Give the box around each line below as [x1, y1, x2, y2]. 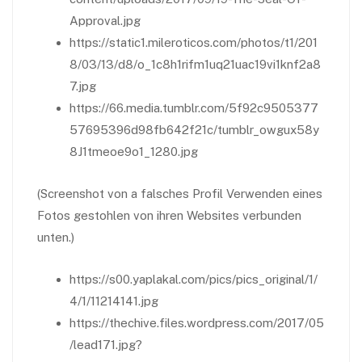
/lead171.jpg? [69, 338, 142, 351]
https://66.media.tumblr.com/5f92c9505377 [69, 101, 318, 115]
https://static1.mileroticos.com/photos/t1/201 [69, 36, 318, 49]
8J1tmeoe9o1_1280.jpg [69, 145, 198, 158]
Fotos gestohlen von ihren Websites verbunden [37, 208, 301, 222]
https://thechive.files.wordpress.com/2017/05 [69, 316, 324, 330]
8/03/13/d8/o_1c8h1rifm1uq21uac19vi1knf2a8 [69, 57, 321, 71]
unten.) [37, 230, 74, 244]
